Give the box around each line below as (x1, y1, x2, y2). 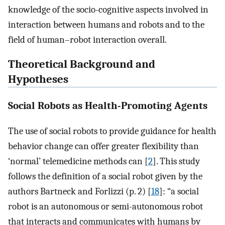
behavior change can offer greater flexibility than (8, 140, 199, 152)
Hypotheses (8, 73, 68, 86)
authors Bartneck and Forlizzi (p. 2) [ (8, 185, 151, 197)
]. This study (153, 155, 200, 167)
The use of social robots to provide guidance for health (8, 125, 216, 137)
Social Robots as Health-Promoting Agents (8, 99, 207, 111)
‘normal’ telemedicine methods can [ (8, 155, 148, 167)
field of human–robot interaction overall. (8, 34, 167, 46)
